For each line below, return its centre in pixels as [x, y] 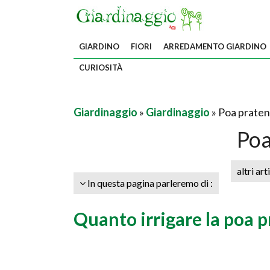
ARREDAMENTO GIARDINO [215, 46]
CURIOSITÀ [101, 67]
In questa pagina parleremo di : [149, 183]
